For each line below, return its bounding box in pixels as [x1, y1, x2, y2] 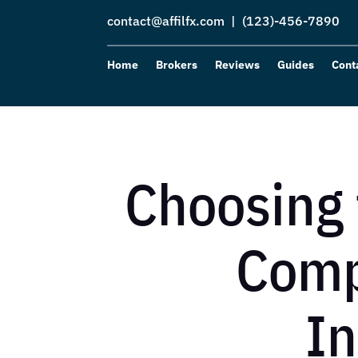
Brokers [156, 58, 198, 72]
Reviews [215, 58, 261, 72]
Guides [277, 58, 315, 72]
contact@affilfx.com [107, 13, 225, 29]
